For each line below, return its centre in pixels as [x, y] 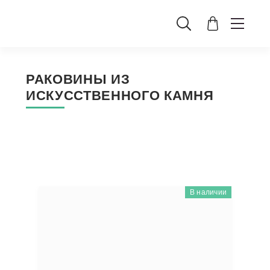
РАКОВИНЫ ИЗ [78, 79]
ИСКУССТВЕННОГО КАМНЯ [120, 96]
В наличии [208, 192]
